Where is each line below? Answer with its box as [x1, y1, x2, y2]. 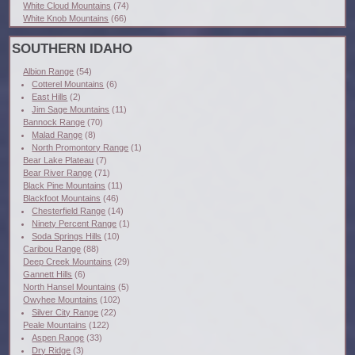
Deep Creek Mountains [23, 257, 113, 267]
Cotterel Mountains [32, 79, 105, 90]
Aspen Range [32, 333, 85, 343]
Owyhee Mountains [23, 295, 98, 305]
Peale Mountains [23, 320, 87, 330]
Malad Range [32, 130, 83, 140]
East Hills [32, 92, 68, 102]
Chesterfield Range [32, 206, 106, 216]
